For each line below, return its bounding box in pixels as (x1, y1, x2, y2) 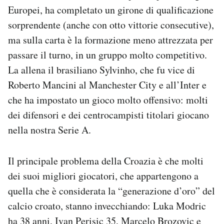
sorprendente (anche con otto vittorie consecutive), (8, 17, 214, 31)
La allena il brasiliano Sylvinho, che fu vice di (8, 62, 195, 76)
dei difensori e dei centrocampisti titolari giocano (8, 107, 209, 121)
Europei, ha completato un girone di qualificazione (8, 2, 213, 16)
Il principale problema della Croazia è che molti (8, 153, 203, 167)
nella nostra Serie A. (8, 122, 91, 136)
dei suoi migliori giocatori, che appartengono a (8, 168, 198, 182)
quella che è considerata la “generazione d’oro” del (8, 183, 215, 197)
